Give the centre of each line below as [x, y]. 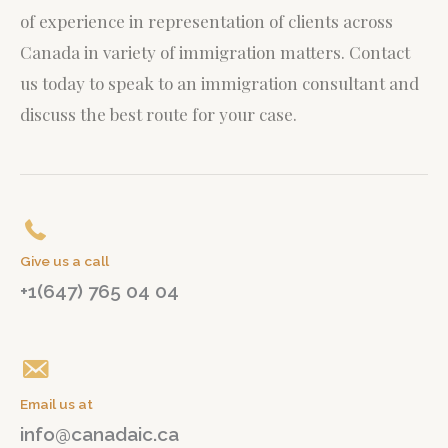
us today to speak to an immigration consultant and [219, 82]
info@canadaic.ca [99, 433]
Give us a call [64, 260]
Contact [379, 51]
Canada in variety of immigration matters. [184, 51]
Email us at [56, 403]
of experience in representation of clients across [206, 20]
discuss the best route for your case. [158, 113]
